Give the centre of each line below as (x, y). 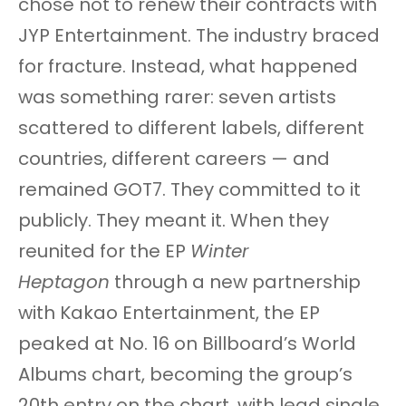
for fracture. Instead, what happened (188, 67)
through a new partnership (235, 282)
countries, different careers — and (174, 159)
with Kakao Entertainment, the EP (169, 313)
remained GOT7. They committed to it (189, 190)
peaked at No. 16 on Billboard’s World (187, 344)
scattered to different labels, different (191, 128)
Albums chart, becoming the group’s (185, 375)
